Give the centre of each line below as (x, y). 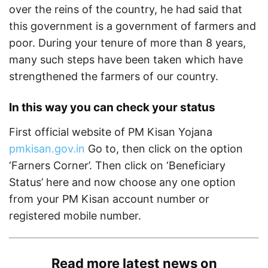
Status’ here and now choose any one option (122, 182)
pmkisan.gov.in (47, 149)
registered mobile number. (75, 216)
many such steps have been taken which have (126, 60)
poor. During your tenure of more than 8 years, (127, 43)
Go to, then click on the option (164, 149)
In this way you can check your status (112, 107)
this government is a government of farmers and (133, 26)
